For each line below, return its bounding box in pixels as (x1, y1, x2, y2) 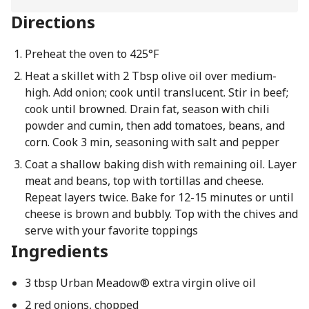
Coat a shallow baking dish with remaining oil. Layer (24, 157, 297, 172)
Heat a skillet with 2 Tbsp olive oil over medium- (24, 68, 277, 83)
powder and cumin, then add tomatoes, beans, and (24, 118, 285, 133)
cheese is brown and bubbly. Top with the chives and (24, 206, 298, 221)
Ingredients (11, 239, 108, 262)
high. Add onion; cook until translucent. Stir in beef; (24, 85, 288, 100)
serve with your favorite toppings (24, 223, 198, 238)
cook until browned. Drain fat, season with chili (24, 101, 270, 117)
